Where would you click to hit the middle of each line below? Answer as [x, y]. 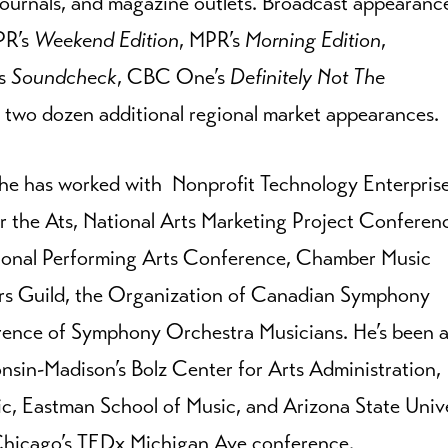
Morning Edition [313, 39]
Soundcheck [64, 76]
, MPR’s [212, 39]
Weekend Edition [106, 39]
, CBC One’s [173, 76]
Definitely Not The [307, 76]
